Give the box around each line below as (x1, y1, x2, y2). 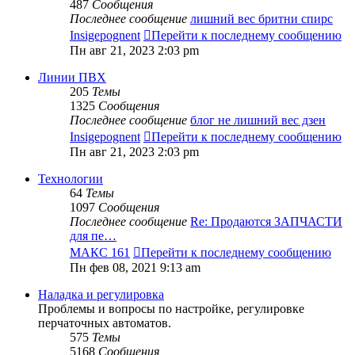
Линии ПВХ (38, 71, 106, 85)
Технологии (38, 172, 103, 186)
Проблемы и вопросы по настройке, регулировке (38, 302, 304, 316)
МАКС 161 (70, 246, 130, 260)
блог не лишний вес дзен (190, 113, 326, 128)
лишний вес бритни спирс (190, 12, 333, 26)
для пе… (70, 229, 116, 243)
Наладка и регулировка (38, 288, 164, 302)
